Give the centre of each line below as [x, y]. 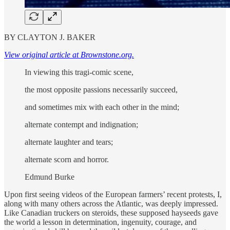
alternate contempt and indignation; [82, 124]
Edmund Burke [50, 177]
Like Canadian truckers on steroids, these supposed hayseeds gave [111, 213]
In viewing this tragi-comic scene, [80, 72]
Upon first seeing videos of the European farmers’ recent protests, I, [113, 194]
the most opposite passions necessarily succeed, [102, 89]
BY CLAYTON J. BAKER [50, 37]
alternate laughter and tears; [69, 142]
